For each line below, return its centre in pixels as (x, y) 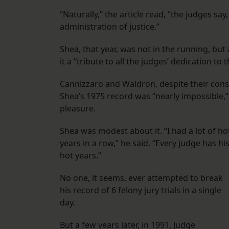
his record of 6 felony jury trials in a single (141, 190)
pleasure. (78, 109)
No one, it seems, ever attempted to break (141, 178)
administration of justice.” (110, 27)
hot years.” (81, 156)
